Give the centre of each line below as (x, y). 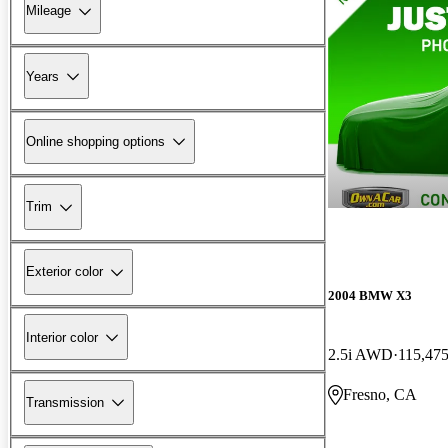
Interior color (62, 337)
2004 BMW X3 (370, 295)
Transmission (65, 402)
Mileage (48, 11)
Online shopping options (95, 141)
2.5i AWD (360, 354)
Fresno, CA (380, 394)
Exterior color (64, 272)
